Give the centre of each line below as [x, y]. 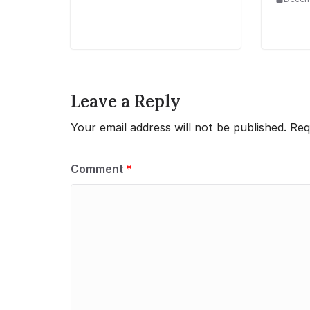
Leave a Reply [126, 102]
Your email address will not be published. [179, 128]
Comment [98, 169]
